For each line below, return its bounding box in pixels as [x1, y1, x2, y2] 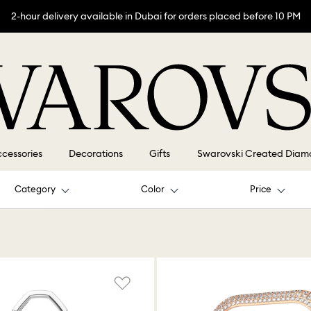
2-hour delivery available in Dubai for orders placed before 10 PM [10, 10, 301, 22]
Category [14, 183, 56, 195]
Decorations [69, 147, 124, 160]
